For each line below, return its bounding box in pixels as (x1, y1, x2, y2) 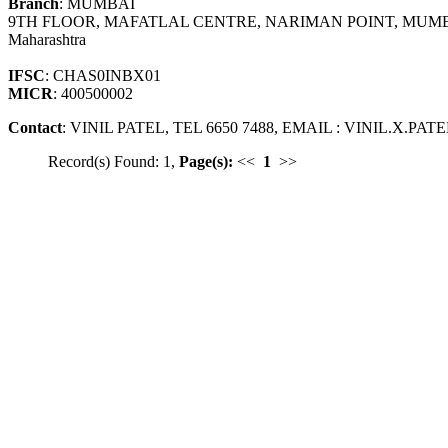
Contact (8, 119, 62, 137)
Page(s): (179, 153, 233, 171)
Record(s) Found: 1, (48, 153, 179, 171)
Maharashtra (8, 31, 86, 49)
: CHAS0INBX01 (45, 67, 161, 85)
